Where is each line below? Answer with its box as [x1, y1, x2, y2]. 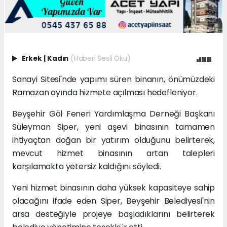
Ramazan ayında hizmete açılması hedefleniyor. [12, 87, 198, 99]
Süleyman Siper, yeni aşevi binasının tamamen [12, 121, 215, 133]
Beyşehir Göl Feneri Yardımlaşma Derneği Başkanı [12, 108, 215, 120]
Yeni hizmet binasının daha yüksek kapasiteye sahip [12, 182, 215, 194]
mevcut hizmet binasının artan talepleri [12, 147, 215, 160]
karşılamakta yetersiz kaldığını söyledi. [12, 161, 161, 173]
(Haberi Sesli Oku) [70, 54, 130, 64]
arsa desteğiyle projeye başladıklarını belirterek [12, 208, 215, 220]
